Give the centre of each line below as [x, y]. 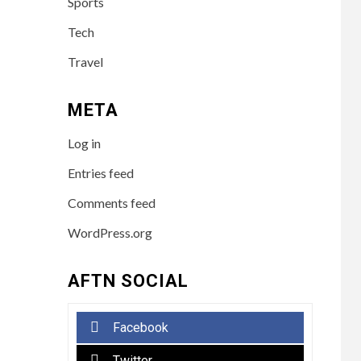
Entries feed [100, 172]
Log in [84, 143]
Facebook [140, 327]
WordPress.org [110, 232]
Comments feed [111, 202]
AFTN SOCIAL [128, 280]
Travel [85, 61]
